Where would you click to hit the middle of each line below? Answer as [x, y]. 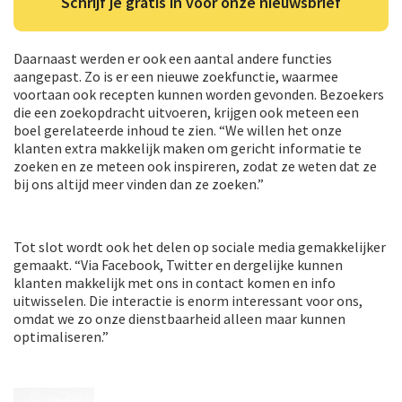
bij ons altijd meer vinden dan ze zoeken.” [139, 184]
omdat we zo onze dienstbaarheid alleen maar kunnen [179, 318]
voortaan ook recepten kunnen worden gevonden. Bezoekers [199, 94]
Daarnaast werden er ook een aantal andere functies [173, 58]
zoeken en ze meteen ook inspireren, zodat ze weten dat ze [195, 166]
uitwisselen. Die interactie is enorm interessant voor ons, [188, 300]
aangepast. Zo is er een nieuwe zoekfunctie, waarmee [176, 76]
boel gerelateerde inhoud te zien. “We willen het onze [178, 130]
